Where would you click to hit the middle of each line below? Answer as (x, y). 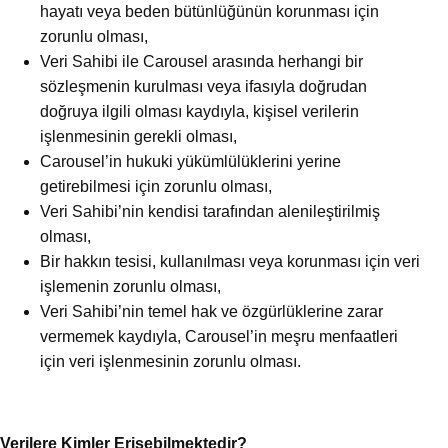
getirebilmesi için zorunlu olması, (156, 187)
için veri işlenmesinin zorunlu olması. (170, 362)
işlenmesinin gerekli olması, (138, 137)
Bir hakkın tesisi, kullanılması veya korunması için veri (230, 262)
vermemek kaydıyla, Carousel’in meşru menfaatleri (219, 337)
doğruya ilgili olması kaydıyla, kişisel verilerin (199, 112)
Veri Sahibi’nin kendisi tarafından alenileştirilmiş (210, 212)
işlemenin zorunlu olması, (130, 287)
